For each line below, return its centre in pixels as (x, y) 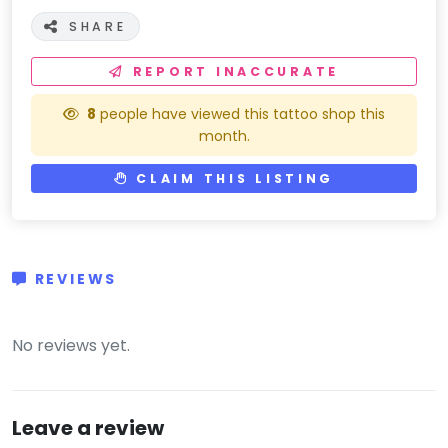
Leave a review (88, 428)
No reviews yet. (71, 346)
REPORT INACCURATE (235, 72)
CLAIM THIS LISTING (232, 179)
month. (224, 136)
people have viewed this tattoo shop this (240, 114)
